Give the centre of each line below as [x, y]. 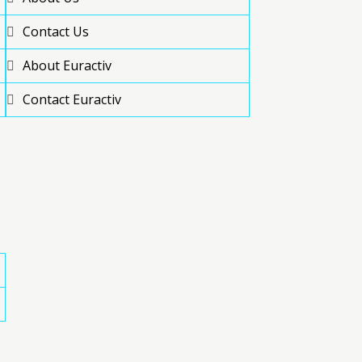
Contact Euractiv [72, 99]
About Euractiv [67, 65]
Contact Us [56, 31]
